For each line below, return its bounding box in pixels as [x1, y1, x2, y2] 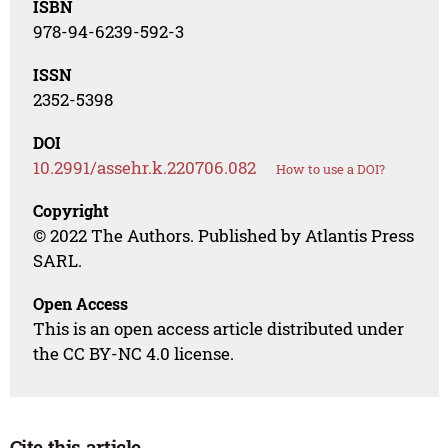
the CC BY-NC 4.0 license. [33, 342, 235, 366]
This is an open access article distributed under [33, 317, 405, 341]
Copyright [33, 200, 110, 222]
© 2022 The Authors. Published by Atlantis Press [33, 224, 415, 248]
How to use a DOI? [276, 160, 386, 179]
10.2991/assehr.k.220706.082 [33, 156, 257, 180]
